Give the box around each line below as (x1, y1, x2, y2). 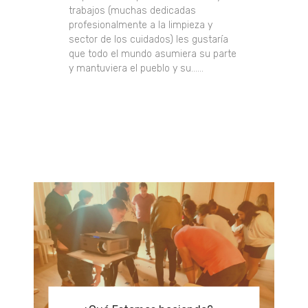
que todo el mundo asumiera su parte (69, 47, 237, 60)
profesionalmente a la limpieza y (69, 19, 213, 31)
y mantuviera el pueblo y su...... (69, 62, 204, 74)
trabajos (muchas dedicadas (69, 4, 197, 16)
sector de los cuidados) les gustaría (69, 33, 229, 45)
